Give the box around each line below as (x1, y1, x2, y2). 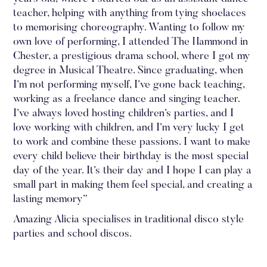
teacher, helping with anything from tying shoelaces (13, 8, 247, 19)
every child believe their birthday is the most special (13, 151, 249, 162)
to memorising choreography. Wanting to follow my (13, 23, 246, 33)
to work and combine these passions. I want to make (13, 137, 251, 148)
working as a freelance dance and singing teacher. (13, 94, 240, 105)
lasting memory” (13, 194, 88, 205)
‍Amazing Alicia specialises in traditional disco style (13, 215, 244, 225)
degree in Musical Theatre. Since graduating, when (13, 66, 244, 76)
